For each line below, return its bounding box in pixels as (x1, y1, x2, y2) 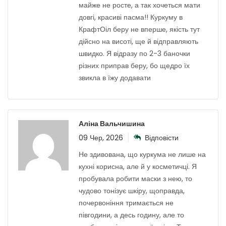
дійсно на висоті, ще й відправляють (79, 36, 198, 47)
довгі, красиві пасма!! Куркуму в (79, 12, 183, 23)
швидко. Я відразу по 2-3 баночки (79, 48, 190, 59)
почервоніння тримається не (79, 198, 174, 208)
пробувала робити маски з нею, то (79, 174, 192, 184)
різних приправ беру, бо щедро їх (79, 61, 190, 71)
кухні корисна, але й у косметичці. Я (79, 161, 197, 172)
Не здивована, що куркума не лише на (79, 149, 206, 160)
